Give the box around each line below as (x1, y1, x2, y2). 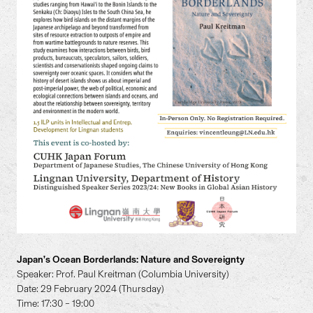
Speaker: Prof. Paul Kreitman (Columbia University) (17, 268, 230, 281)
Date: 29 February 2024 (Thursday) (17, 283, 165, 296)
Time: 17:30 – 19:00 (17, 298, 95, 310)
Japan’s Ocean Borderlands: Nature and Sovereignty (17, 254, 245, 266)
